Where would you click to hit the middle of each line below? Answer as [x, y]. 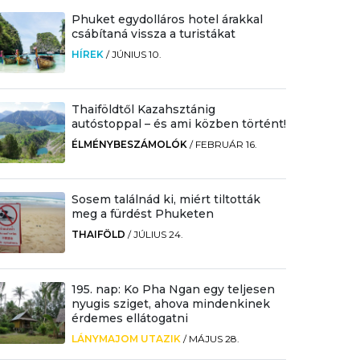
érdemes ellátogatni [129, 319]
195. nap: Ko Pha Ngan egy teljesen [173, 290]
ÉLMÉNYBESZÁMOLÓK [129, 144]
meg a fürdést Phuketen [142, 214]
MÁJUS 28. [214, 339]
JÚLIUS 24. [158, 235]
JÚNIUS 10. [136, 54]
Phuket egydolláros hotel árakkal [167, 19]
